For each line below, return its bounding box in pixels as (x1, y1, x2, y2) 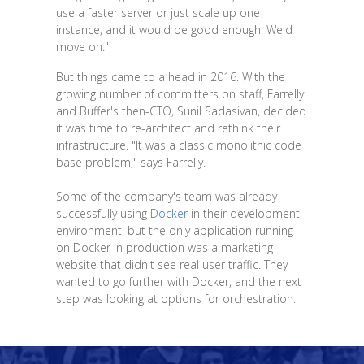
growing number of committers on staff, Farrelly (55, 85, 304, 102)
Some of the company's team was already (55, 188, 277, 204)
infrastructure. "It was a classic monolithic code (55, 136, 301, 153)
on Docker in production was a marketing (55, 239, 273, 255)
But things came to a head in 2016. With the (55, 68, 285, 84)
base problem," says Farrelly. (55, 154, 206, 170)
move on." (55, 38, 109, 54)
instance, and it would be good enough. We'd (55, 21, 292, 37)
